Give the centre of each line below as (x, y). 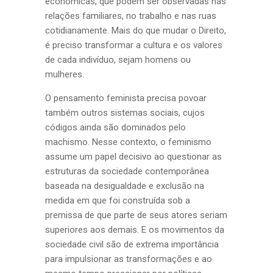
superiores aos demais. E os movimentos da (135, 230)
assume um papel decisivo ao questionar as (133, 157)
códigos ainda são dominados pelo (115, 127)
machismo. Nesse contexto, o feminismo (128, 142)
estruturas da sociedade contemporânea (127, 171)
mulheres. (65, 74)
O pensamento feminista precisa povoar (126, 98)
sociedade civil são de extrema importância (132, 244)
